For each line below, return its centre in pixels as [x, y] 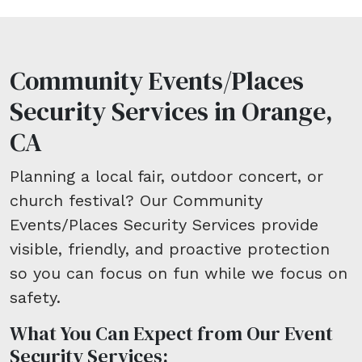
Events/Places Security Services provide [164, 225]
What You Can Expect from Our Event [171, 334]
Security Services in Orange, [171, 112]
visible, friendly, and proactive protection [170, 249]
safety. [35, 298]
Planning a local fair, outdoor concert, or [166, 177]
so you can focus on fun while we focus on [179, 274]
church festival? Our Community [136, 201]
